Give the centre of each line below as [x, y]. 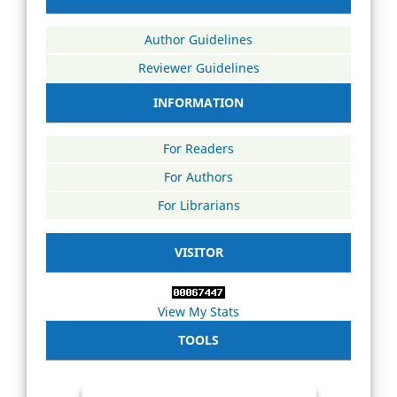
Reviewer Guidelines [198, 67]
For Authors [198, 176]
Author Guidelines [198, 39]
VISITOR [198, 252]
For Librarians [198, 205]
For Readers [198, 148]
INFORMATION [198, 102]
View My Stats [198, 311]
